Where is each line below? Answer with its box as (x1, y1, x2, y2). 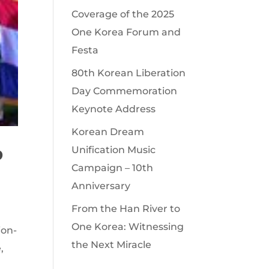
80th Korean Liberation (71, 67, 186, 79)
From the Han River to (71, 203, 181, 214)
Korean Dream (71, 126, 145, 138)
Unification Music (71, 144, 156, 156)
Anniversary (71, 180, 131, 192)
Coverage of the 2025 (71, 8, 175, 20)
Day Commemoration (71, 85, 178, 97)
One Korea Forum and (71, 26, 181, 38)
